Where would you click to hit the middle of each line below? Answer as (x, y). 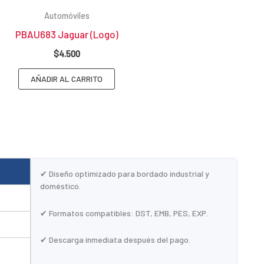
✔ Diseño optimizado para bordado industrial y (125, 174)
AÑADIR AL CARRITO (67, 78)
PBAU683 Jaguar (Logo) (67, 34)
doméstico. (61, 186)
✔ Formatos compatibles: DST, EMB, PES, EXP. (124, 213)
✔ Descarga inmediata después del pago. (115, 240)
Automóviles (67, 16)
